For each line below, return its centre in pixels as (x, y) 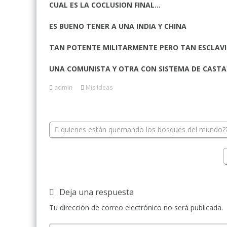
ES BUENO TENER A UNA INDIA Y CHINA (119, 26)
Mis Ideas (99, 87)
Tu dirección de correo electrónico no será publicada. (136, 207)
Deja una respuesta (97, 192)
